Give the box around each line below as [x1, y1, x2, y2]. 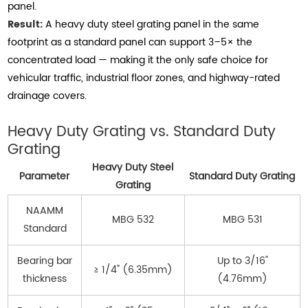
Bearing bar [17, 253, 73, 269]
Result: [8, 16, 43, 33]
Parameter [19, 168, 70, 185]
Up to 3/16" [217, 253, 268, 269]
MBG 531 [222, 212, 263, 228]
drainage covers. [8, 88, 87, 104]
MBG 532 [112, 212, 155, 228]
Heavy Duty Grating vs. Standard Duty [8, 120, 276, 144]
